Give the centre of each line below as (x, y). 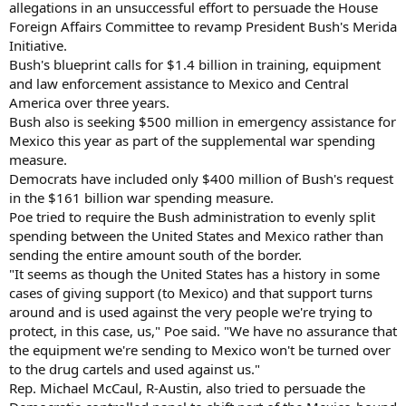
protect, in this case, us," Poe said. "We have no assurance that (203, 330)
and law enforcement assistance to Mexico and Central (179, 83)
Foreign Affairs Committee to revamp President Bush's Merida (203, 26)
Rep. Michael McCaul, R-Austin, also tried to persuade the (187, 387)
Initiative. (38, 45)
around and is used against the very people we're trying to (191, 311)
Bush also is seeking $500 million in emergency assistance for (203, 121)
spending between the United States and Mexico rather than (196, 235)
